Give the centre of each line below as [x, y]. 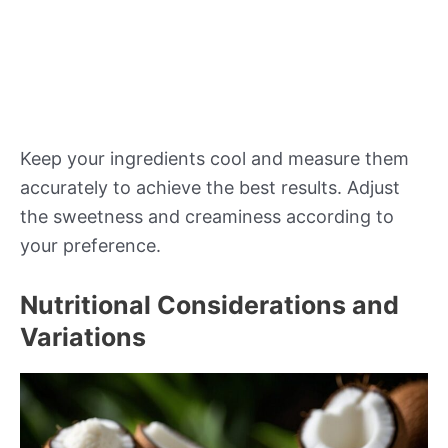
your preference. [90, 245]
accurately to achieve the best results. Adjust [210, 187]
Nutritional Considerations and [209, 304]
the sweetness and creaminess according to [207, 216]
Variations [83, 336]
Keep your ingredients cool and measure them [214, 158]
